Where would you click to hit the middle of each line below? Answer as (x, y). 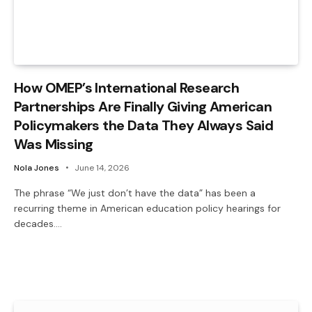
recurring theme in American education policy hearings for (147, 208)
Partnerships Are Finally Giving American (143, 106)
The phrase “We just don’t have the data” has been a (135, 193)
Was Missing (54, 144)
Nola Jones (37, 167)
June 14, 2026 (102, 167)
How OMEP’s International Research (127, 87)
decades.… (38, 223)
